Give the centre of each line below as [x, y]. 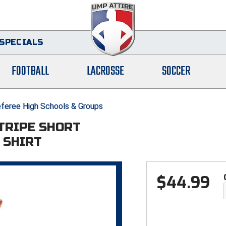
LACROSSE [106, 72]
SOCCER [176, 72]
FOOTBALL [31, 72]
